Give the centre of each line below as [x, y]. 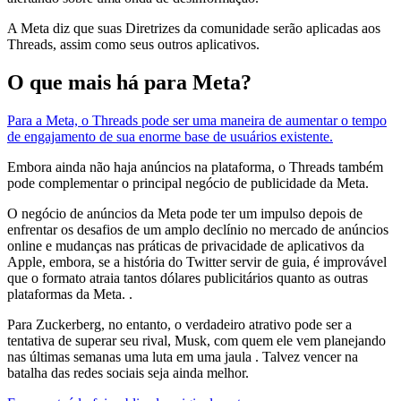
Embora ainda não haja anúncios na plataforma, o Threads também [195, 166]
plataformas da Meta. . [70, 294]
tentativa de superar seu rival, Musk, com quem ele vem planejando [196, 340]
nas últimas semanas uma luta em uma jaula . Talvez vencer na [183, 356]
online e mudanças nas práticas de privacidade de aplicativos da [186, 245]
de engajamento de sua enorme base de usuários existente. [170, 136]
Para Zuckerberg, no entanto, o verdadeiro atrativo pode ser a [179, 324]
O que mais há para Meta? [129, 82]
